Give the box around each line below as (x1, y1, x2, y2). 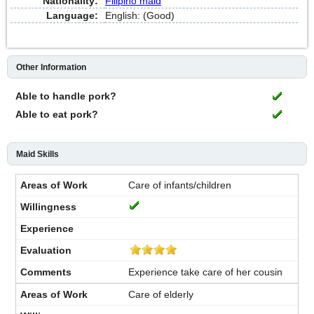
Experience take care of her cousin (128, 266, 283, 278)
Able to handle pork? (15, 90, 116, 102)
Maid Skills (16, 149, 59, 159)
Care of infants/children (128, 179, 232, 191)
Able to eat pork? (15, 108, 98, 120)
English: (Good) (105, 9, 175, 21)
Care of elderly (128, 288, 194, 300)
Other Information (16, 62, 86, 72)
